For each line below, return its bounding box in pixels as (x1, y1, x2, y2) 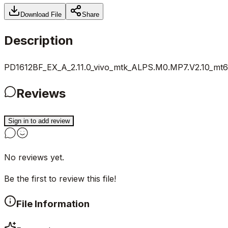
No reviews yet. (4, 152, 64, 163)
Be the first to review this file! (4, 174, 116, 184)
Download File (20, 10, 62, 18)
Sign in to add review (8, 117, 70, 125)
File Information (16, 198, 90, 210)
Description (4, 33, 73, 48)
